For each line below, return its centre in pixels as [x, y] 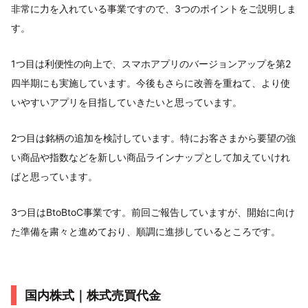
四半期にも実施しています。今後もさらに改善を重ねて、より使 [151, 82]
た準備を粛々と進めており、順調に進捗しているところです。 [146, 231]
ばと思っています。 [54, 176]
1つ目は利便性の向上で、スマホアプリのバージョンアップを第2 [151, 63]
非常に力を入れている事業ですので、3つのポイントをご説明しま [154, 8]
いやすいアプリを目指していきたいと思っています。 [126, 102]
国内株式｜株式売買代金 [93, 295]
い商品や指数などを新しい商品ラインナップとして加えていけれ [151, 157]
